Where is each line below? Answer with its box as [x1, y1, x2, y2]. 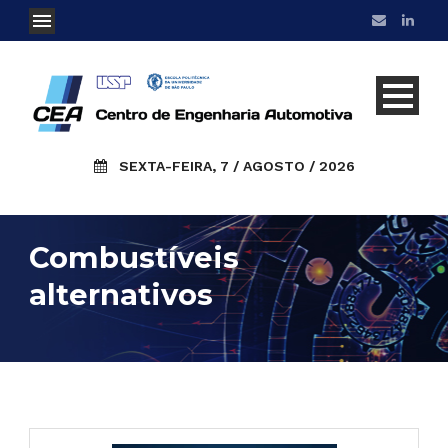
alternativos [29, 276, 213, 312]
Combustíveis [29, 239, 239, 275]
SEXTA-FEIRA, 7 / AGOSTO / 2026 [118, 157, 355, 174]
